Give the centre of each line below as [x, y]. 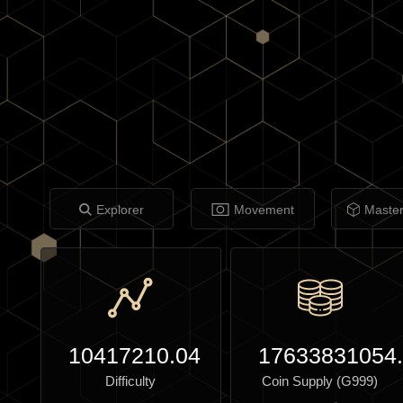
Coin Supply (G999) [320, 381]
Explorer [121, 210]
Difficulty [131, 381]
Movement [264, 210]
